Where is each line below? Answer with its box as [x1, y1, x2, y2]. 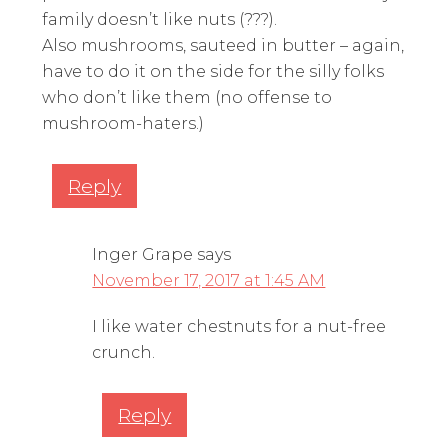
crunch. [92, 342, 156, 362]
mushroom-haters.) [42, 113, 205, 133]
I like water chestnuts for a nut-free [92, 316, 387, 336]
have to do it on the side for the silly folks [42, 61, 385, 81]
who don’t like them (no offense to [42, 87, 333, 107]
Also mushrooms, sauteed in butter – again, [42, 35, 405, 55]
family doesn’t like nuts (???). [42, 9, 278, 29]
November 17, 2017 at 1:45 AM [92, 270, 326, 290]
